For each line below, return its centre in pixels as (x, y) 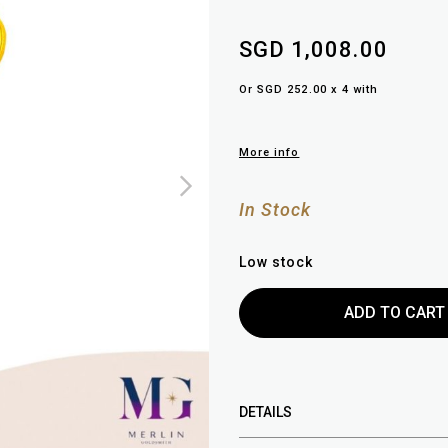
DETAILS (265, 412)
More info (269, 153)
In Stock (275, 210)
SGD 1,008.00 (313, 50)
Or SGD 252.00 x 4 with (309, 90)
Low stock (276, 262)
